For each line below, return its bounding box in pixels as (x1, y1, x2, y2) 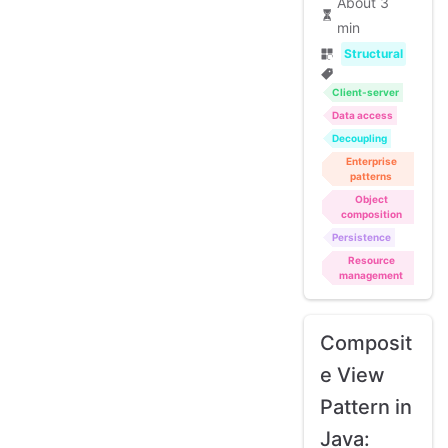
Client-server (332, 86, 399, 99)
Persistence (332, 231, 391, 244)
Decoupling (332, 132, 387, 145)
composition (340, 208, 402, 221)
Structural (343, 45, 403, 61)
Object (354, 193, 388, 206)
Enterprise (345, 155, 397, 168)
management (339, 269, 403, 282)
